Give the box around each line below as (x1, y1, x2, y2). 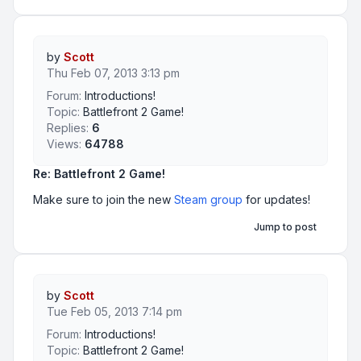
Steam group (174, 193, 243, 207)
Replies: (47, 121, 89, 135)
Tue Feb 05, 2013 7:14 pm (47, 305, 182, 319)
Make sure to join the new (33, 193, 174, 207)
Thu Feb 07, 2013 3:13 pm (47, 66, 180, 81)
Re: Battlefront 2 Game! (33, 167, 165, 181)
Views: (47, 137, 81, 151)
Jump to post (254, 221, 317, 234)
